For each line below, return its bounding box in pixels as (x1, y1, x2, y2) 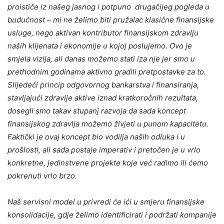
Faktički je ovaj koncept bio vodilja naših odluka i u (7, 131, 185, 141)
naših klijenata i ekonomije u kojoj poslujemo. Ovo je (7, 40, 192, 50)
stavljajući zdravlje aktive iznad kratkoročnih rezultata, (7, 92, 198, 102)
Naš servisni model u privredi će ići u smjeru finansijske (7, 196, 204, 206)
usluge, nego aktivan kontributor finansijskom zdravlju (7, 27, 198, 37)
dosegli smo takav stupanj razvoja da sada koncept (7, 105, 186, 115)
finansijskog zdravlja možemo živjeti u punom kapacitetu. (7, 118, 208, 128)
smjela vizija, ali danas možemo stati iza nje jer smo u (7, 53, 195, 63)
